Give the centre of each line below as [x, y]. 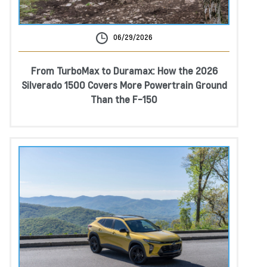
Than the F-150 [124, 100]
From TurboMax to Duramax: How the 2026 [124, 71]
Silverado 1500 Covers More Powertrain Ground [124, 85]
